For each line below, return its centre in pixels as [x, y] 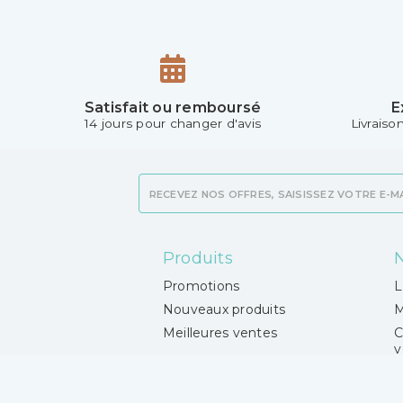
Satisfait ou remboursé [173, 108]
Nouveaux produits [224, 310]
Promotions [201, 287]
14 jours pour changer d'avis [173, 124]
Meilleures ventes [219, 333]
